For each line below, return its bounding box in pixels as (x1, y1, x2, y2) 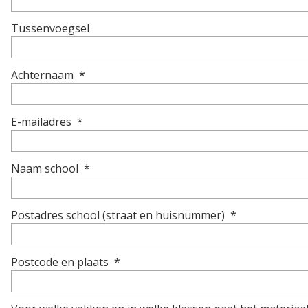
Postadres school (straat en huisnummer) (11, 207, 225, 223)
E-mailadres (11, 113, 71, 129)
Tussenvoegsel (11, 20, 89, 36)
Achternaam (11, 67, 74, 82)
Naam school (11, 160, 78, 176)
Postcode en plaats (11, 254, 109, 269)
